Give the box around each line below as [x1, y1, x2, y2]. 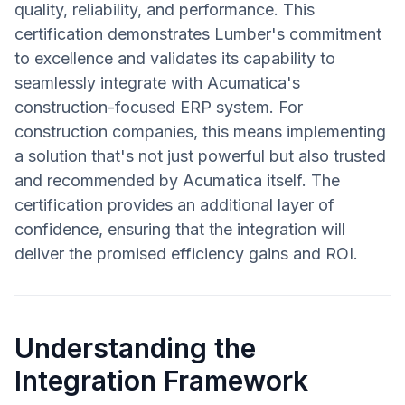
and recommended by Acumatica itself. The [14, 171, 340, 191]
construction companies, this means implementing [14, 122, 386, 142]
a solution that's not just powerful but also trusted [14, 146, 386, 166]
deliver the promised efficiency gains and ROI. [14, 244, 358, 264]
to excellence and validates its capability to [14, 49, 335, 69]
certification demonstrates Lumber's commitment [14, 24, 381, 44]
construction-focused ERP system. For [14, 98, 303, 118]
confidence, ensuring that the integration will [14, 220, 345, 240]
